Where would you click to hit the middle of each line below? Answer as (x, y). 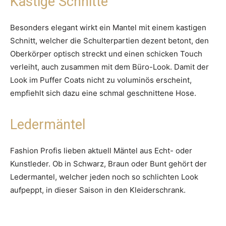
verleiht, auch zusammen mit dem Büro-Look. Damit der (109, 67)
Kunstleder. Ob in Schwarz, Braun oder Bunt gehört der (108, 164)
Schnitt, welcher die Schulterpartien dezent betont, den (109, 41)
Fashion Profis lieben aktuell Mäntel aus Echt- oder (101, 151)
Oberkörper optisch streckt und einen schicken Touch (106, 54)
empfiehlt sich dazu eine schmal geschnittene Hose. (103, 93)
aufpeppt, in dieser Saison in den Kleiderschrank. (98, 190)
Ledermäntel (48, 125)
